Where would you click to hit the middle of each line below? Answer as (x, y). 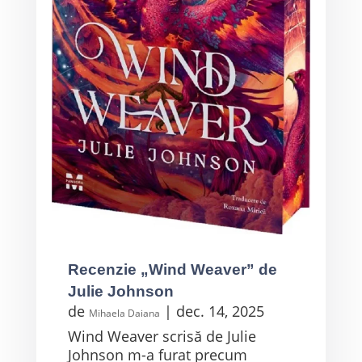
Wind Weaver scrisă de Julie (162, 336)
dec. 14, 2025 (220, 311)
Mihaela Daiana (124, 313)
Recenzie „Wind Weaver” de (172, 269)
